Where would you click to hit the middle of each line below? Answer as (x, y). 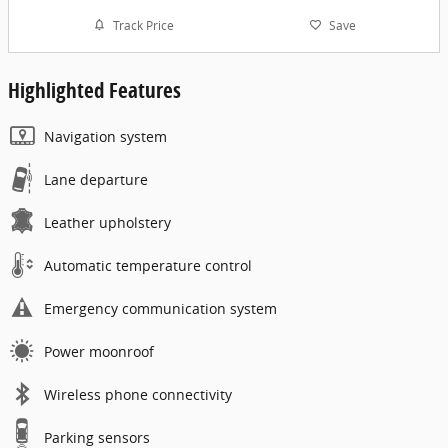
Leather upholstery (107, 223)
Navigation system (105, 137)
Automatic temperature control (148, 266)
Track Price (143, 25)
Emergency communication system (160, 309)
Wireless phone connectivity (138, 395)
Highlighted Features (94, 90)
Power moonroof (99, 352)
